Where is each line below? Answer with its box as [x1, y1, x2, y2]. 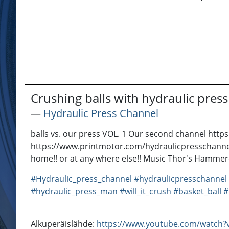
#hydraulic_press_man [31, 186, 118, 197]
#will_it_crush [120, 186, 171, 197]
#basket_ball [173, 186, 221, 197]
